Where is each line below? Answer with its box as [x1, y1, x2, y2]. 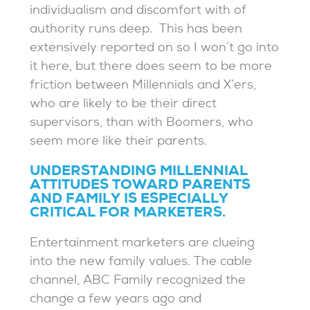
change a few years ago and [30, 293, 202, 308]
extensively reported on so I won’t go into [30, 42, 280, 57]
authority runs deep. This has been [30, 23, 243, 38]
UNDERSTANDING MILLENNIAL [30, 164, 248, 181]
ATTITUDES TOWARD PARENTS [30, 178, 251, 195]
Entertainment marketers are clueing [30, 237, 255, 252]
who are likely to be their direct [30, 98, 217, 113]
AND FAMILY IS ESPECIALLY [30, 192, 229, 209]
